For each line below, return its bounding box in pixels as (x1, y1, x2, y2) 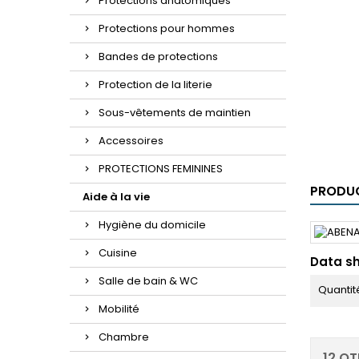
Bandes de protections (99, 49, 218, 64)
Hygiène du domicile (99, 217, 206, 232)
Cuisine (99, 245, 137, 260)
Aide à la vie (83, 189, 150, 204)
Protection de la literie (99, 77, 212, 92)
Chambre (99, 329, 149, 345)
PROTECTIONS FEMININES (99, 161, 223, 176)
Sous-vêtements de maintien (99, 105, 251, 120)
